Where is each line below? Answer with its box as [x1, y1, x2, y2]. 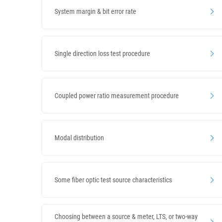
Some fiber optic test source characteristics [55, 175, 172, 184]
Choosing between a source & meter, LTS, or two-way [55, 213, 198, 221]
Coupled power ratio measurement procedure [55, 91, 179, 100]
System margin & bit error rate [55, 7, 136, 15]
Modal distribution [55, 133, 104, 142]
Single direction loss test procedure [55, 49, 150, 57]
